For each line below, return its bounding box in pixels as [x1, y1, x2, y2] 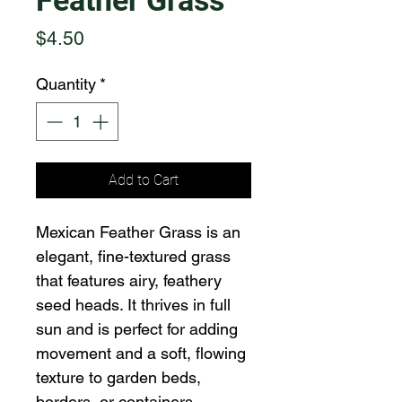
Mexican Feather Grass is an [36, 223, 240, 241]
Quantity [36, 74, 96, 93]
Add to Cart [109, 171, 179, 188]
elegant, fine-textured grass [36, 247, 231, 266]
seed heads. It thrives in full [36, 295, 231, 314]
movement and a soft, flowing [36, 344, 246, 363]
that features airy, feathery [36, 271, 222, 290]
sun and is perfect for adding [36, 319, 238, 338]
